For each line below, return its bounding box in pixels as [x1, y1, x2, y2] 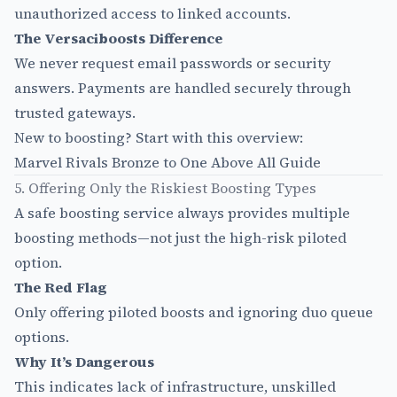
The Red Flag [14, 277, 107, 298]
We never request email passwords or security [14, 53, 331, 74]
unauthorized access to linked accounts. [14, 4, 291, 24]
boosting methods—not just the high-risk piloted [14, 228, 346, 248]
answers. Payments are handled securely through [14, 78, 351, 98]
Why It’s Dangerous [14, 352, 154, 372]
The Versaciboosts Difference [14, 28, 222, 49]
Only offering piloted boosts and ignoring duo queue [14, 302, 373, 323]
